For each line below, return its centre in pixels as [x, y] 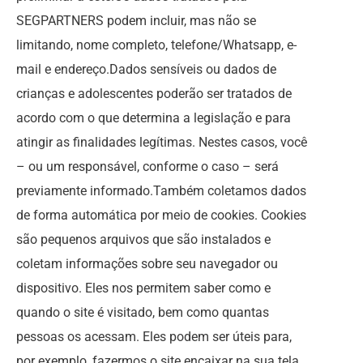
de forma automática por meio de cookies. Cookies [161, 215]
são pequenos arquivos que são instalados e [143, 239]
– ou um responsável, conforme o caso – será [147, 167]
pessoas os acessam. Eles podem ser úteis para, [154, 337]
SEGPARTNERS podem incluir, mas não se [136, 21]
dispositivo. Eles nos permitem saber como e [143, 288]
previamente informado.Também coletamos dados [161, 191]
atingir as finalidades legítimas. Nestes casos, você [162, 142]
